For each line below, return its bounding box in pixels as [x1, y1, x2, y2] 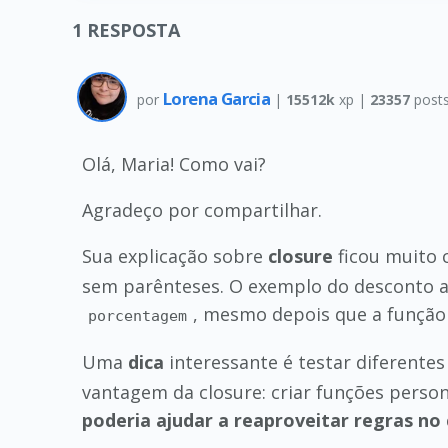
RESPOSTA [87, 18, 180, 42]
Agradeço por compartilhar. [82, 198, 322, 222]
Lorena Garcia [163, 86, 274, 110]
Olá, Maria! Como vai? [82, 152, 266, 176]
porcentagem [88, 307, 188, 325]
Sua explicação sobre [82, 244, 268, 268]
